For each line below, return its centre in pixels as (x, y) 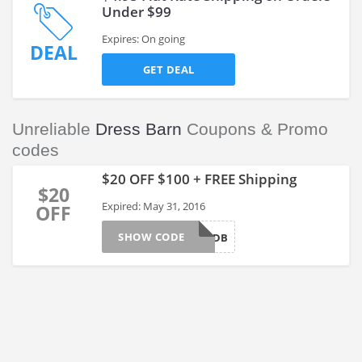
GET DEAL (168, 69)
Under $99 (137, 12)
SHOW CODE (152, 237)
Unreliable (54, 129)
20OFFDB (205, 238)
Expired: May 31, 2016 (154, 206)
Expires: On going (143, 39)
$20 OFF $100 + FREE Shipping (199, 179)
